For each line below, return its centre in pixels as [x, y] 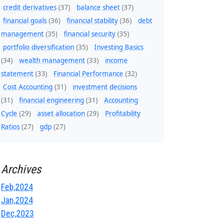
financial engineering [52, 100]
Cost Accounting [28, 87]
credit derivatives [30, 8]
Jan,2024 [17, 200]
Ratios [10, 127]
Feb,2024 [17, 187]
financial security [90, 34]
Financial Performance [88, 74]
